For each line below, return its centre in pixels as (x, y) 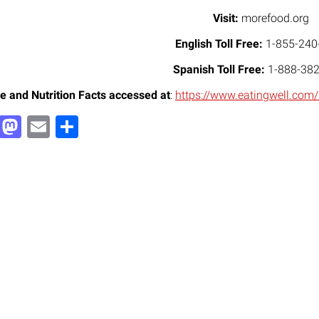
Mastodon (72, 127)
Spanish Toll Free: (219, 69)
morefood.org (274, 18)
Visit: (226, 18)
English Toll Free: (219, 44)
